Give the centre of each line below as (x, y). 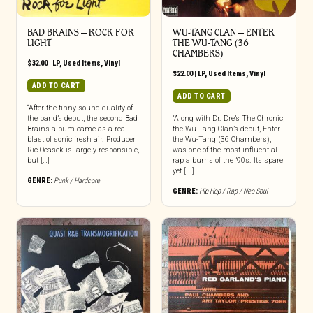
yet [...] (183, 171)
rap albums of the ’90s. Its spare (227, 160)
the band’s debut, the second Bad (82, 118)
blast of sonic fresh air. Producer (81, 139)
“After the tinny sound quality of (80, 108)
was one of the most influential (225, 150)
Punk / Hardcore (77, 181)
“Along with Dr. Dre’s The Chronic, (228, 118)
